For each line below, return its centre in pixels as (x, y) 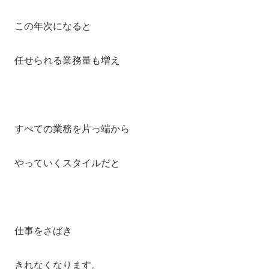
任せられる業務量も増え (67, 61)
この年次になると (53, 26)
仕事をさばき (43, 231)
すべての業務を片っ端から (72, 128)
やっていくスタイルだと (67, 163)
